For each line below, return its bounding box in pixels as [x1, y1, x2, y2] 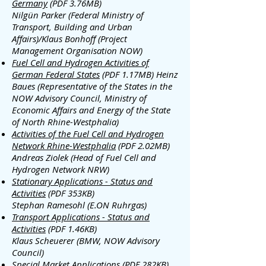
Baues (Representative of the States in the [12, 80, 172, 92]
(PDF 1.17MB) [100, 68, 156, 80]
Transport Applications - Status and [12, 211, 150, 223]
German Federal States [12, 68, 100, 80]
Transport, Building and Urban [12, 21, 132, 33]
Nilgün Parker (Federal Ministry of [12, 9, 144, 21]
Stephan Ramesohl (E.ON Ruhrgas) [12, 199, 147, 211]
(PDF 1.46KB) [46, 223, 97, 235]
